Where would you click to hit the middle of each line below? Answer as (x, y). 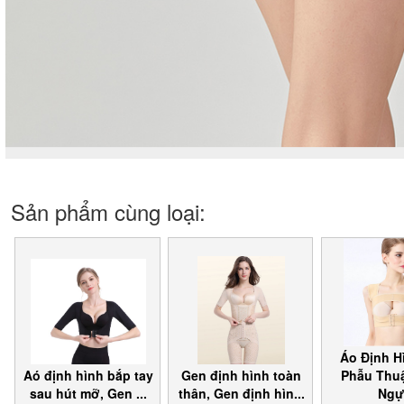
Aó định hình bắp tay (88, 375)
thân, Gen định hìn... (241, 393)
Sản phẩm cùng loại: (108, 211)
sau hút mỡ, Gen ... (88, 393)
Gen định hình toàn (242, 375)
